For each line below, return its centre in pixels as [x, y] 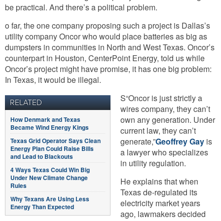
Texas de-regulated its [159, 192]
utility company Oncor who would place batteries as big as [106, 36]
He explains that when [159, 181]
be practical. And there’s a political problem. [81, 7]
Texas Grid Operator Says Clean [55, 141]
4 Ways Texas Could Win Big [50, 170]
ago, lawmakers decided [163, 214]
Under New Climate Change [49, 178]
